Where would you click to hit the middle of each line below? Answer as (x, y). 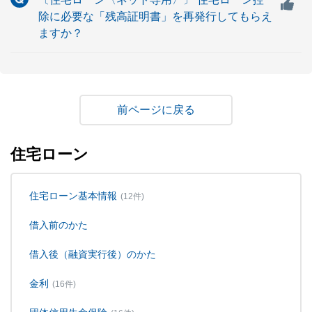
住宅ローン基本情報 (73, 195)
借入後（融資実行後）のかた (93, 254)
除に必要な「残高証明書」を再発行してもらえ (155, 16)
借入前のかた (58, 225)
